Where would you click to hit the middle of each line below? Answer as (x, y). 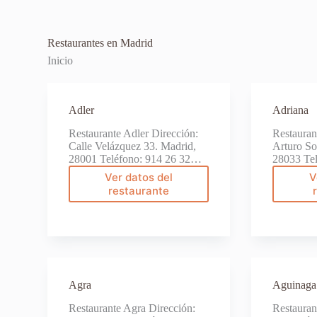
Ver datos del (139, 178)
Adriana (291, 110)
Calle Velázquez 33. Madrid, (133, 146)
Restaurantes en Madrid (100, 43)
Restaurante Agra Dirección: (132, 308)
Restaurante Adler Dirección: (134, 134)
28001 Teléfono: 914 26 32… (136, 159)
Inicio (60, 61)
